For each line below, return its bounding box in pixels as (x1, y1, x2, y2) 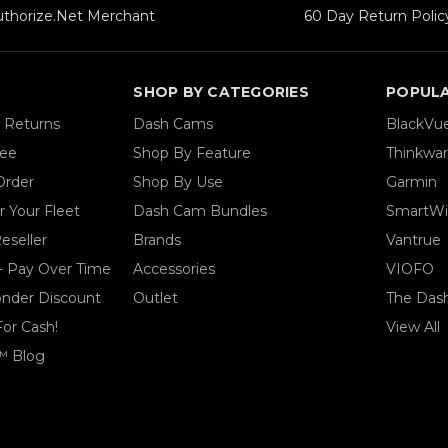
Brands (133, 231, 182, 250)
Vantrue (386, 231, 442, 250)
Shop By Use (133, 173, 224, 192)
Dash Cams (133, 115, 214, 134)
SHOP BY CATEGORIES (133, 83, 309, 102)
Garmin (386, 173, 438, 192)
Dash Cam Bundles (133, 202, 268, 221)
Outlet (133, 289, 179, 308)
